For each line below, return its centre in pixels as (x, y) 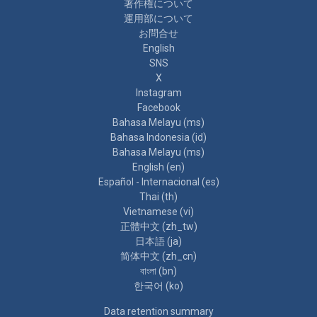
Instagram (158, 92)
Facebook (158, 107)
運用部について (158, 18)
